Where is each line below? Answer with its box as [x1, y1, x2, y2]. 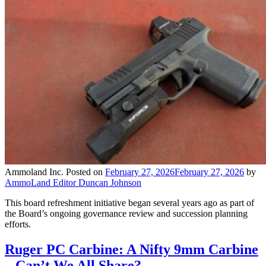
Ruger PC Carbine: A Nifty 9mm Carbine [5, 241, 258, 257]
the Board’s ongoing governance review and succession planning [5, 208, 248, 218]
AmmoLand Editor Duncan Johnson [5, 177, 141, 188]
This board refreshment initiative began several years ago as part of [5, 197, 254, 208]
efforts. [5, 218, 31, 229]
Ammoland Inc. [5, 166, 64, 177]
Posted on [66, 166, 105, 177]
